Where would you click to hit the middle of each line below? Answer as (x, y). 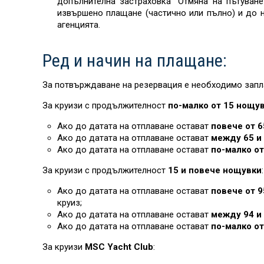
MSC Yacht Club (118, 247)
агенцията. (79, 25)
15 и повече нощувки (215, 170)
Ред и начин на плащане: (135, 60)
